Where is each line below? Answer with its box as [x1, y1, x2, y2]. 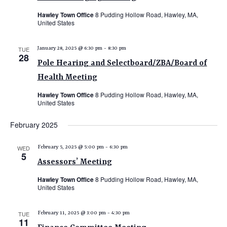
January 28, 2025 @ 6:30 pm [37, 45, 102, 51]
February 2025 [10, 120, 58, 130]
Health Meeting [37, 73, 97, 82]
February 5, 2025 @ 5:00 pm [37, 144, 104, 150]
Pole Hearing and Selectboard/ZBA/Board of [37, 59, 207, 68]
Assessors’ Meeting [37, 158, 112, 167]
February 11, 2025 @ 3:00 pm [37, 210, 106, 216]
